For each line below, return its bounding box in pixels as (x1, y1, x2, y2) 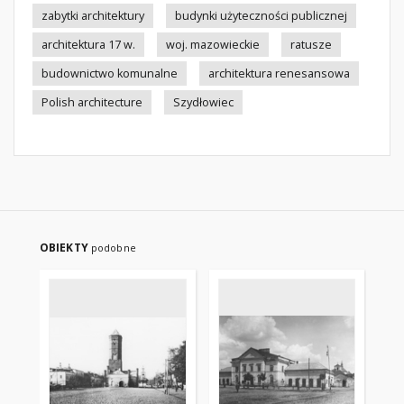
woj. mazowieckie (166, 37, 260, 52)
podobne (90, 241, 136, 254)
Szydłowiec (173, 95, 234, 110)
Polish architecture (41, 95, 142, 110)
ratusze (290, 37, 332, 52)
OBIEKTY (40, 240, 91, 255)
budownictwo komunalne (41, 66, 178, 81)
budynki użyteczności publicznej (175, 8, 347, 23)
